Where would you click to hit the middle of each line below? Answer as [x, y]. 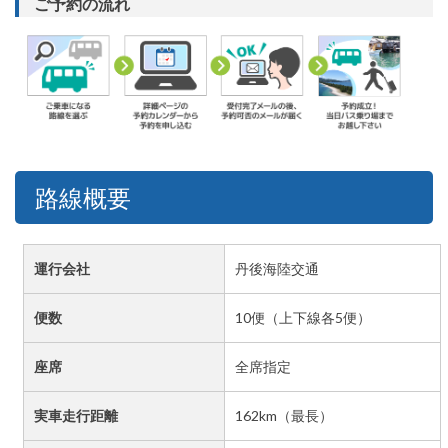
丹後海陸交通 [277, 268]
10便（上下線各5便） [303, 317]
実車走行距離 [76, 415]
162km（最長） [284, 415]
